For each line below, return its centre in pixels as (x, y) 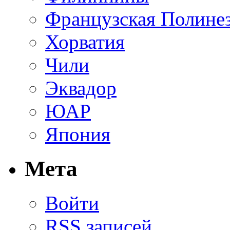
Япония (78, 135)
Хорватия (85, 42)
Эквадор (81, 88)
